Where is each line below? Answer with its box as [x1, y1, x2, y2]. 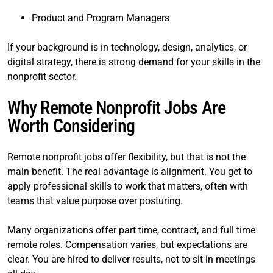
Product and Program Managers [32, 12, 169, 24]
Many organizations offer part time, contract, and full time [7, 224, 255, 236]
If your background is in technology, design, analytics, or [7, 41, 247, 53]
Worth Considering [7, 115, 135, 136]
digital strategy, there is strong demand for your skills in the [7, 56, 260, 68]
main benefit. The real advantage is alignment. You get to [7, 166, 252, 177]
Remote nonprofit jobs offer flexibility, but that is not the [7, 151, 246, 163]
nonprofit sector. [7, 71, 77, 82]
